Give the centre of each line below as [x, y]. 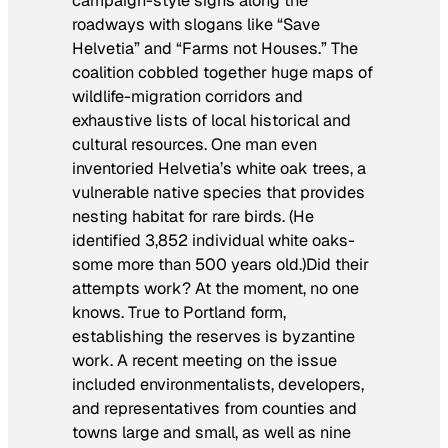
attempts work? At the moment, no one [215, 288]
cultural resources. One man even [194, 144]
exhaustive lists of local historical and [211, 120]
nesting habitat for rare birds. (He [193, 216]
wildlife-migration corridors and [187, 96]
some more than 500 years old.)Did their [220, 264]
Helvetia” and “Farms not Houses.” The [215, 48]
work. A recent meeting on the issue [204, 360]
